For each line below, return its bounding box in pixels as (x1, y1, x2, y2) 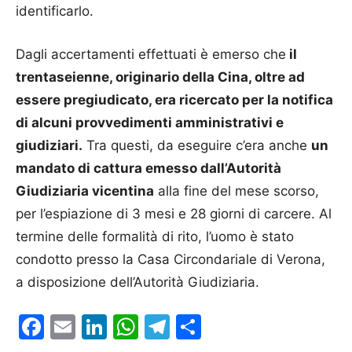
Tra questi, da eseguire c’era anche (82, 137, 311, 154)
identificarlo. (16, 3, 93, 20)
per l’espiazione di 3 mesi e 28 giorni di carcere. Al (16, 206, 332, 222)
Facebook (44, 311, 161, 343)
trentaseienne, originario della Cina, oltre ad (16, 69, 305, 86)
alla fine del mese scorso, (154, 183, 319, 200)
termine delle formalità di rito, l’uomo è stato (16, 229, 294, 245)
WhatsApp (138, 311, 262, 343)
